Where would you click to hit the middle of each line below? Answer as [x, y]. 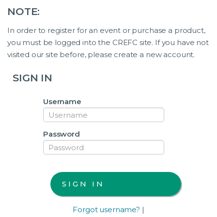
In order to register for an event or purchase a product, [106, 31]
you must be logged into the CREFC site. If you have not [108, 43]
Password [62, 134]
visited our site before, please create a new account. [101, 55]
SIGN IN [32, 78]
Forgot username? [106, 210]
